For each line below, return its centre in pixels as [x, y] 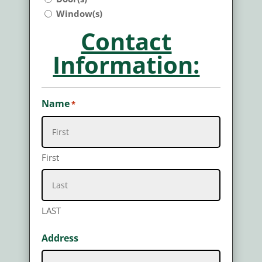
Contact [126, 41]
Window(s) [79, 13]
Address [60, 238]
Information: [126, 64]
